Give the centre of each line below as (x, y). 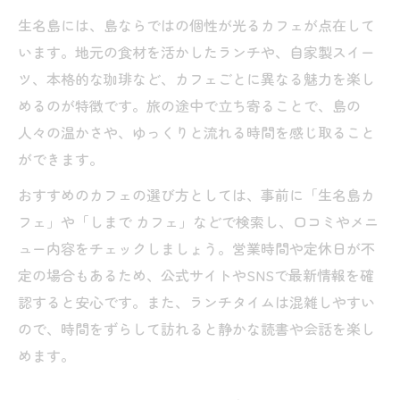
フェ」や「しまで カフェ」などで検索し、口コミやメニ (198, 221)
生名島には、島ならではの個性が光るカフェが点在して (196, 25)
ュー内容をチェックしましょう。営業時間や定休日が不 (196, 248)
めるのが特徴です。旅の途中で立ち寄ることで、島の (189, 105)
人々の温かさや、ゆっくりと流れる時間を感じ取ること (196, 132)
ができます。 (61, 159)
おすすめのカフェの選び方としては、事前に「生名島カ (196, 195)
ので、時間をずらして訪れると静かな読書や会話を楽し (196, 329)
